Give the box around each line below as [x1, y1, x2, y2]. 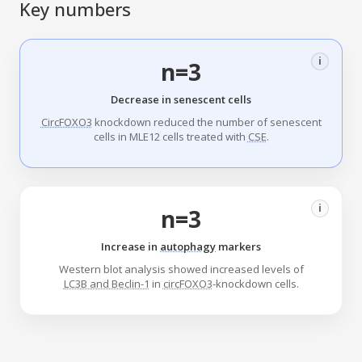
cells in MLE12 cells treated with [93, 129, 248, 145]
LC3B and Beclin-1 [63, 276, 149, 292]
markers [216, 239, 261, 255]
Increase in [101, 239, 160, 255]
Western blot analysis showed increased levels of [58, 262, 304, 277]
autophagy [160, 239, 216, 255]
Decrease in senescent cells [111, 92, 251, 107]
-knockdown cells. [212, 276, 299, 292]
